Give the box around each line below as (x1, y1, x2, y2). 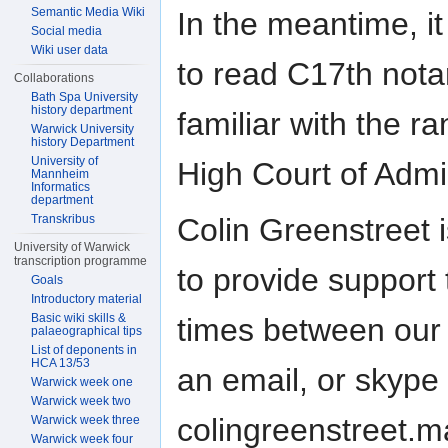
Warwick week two (31, 394, 132, 408)
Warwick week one (31, 375, 134, 389)
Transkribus (31, 212, 96, 226)
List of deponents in (31, 343, 138, 357)
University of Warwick (14, 240, 131, 254)
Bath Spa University (31, 90, 139, 104)
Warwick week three (31, 413, 141, 427)
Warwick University (31, 122, 135, 136)
